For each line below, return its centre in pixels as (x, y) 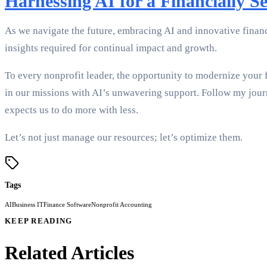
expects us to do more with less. (72, 110)
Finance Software (67, 205)
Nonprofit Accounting (122, 205)
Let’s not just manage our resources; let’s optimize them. (124, 138)
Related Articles (69, 253)
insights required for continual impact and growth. (111, 48)
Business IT (28, 205)
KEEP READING (39, 221)
